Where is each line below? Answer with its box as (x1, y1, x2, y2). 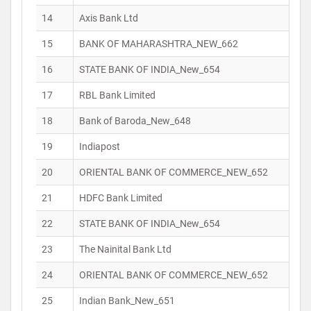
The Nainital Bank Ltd (79, 244, 171, 255)
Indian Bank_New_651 (79, 295, 175, 306)
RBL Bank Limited (79, 90, 155, 101)
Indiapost (79, 141, 120, 152)
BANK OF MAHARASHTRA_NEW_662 (79, 38, 238, 49)
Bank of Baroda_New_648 (79, 115, 191, 126)
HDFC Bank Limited (79, 192, 162, 203)
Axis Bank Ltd (79, 12, 138, 24)
